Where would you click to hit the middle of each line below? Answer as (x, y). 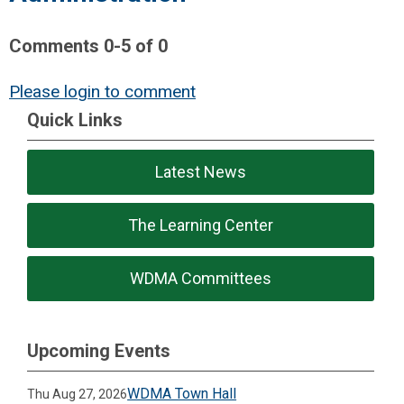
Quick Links (75, 120)
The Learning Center (201, 225)
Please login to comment (102, 92)
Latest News (201, 172)
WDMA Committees (201, 278)
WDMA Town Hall (182, 394)
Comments (56, 46)
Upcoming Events (99, 351)
